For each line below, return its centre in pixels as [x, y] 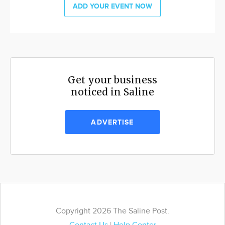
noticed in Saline [113, 92]
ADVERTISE [113, 122]
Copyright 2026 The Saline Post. [113, 211]
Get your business [113, 80]
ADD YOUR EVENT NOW [113, 6]
